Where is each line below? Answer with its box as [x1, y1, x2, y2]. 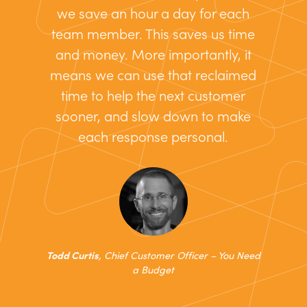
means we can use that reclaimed [50, 66, 257, 84]
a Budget [132, 262, 175, 277]
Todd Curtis [46, 248, 99, 262]
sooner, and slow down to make [56, 107, 251, 125]
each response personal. [78, 127, 229, 146]
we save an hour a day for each [57, 4, 250, 23]
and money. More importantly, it [55, 45, 251, 64]
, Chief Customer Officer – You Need [98, 248, 260, 262]
